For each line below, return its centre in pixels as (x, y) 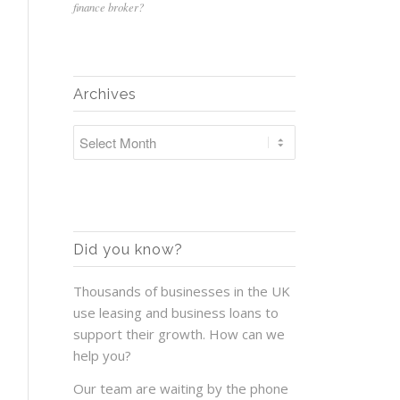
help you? (103, 355)
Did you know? (129, 249)
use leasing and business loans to (176, 312)
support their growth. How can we (179, 334)
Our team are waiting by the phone (181, 388)
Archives (105, 94)
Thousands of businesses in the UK (182, 291)
